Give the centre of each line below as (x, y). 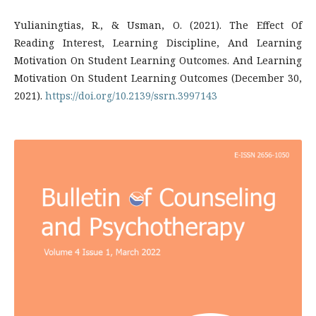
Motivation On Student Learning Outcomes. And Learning (158, 60)
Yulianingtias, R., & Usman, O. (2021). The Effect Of (158, 25)
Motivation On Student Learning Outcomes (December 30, (158, 78)
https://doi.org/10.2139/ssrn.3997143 (131, 95)
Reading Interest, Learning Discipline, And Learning (158, 42)
